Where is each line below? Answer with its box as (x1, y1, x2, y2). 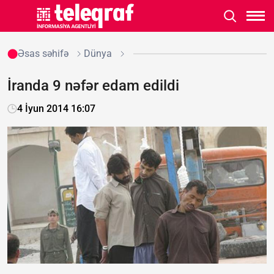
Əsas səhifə (17, 48, 68, 59)
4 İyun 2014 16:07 (17, 103, 95, 114)
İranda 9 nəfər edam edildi (7, 77, 179, 94)
